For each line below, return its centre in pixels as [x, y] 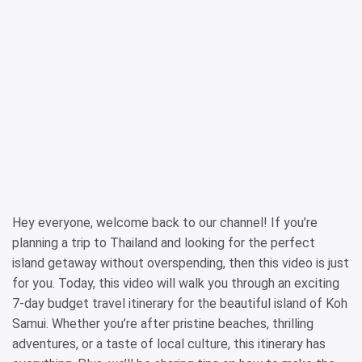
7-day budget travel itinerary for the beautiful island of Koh [180, 303]
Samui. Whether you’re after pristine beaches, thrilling [163, 324]
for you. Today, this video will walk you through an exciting [176, 283]
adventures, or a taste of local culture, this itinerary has [169, 344]
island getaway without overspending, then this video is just [181, 263]
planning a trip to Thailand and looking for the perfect [164, 243]
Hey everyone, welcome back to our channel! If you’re [165, 223]
